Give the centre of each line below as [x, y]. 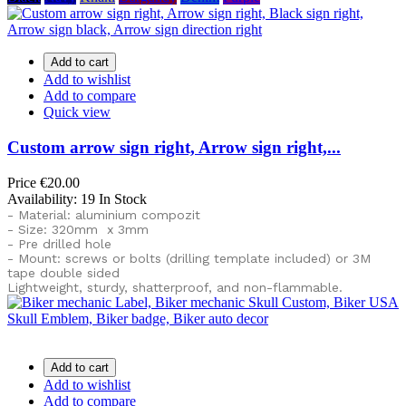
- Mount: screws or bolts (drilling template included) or [180, 258]
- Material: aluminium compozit [104, 214]
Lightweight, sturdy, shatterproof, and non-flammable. [175, 287]
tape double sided [63, 272]
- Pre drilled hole [59, 243]
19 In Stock [114, 198]
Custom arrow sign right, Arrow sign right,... [174, 147]
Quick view [77, 112]
